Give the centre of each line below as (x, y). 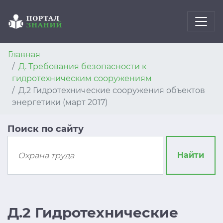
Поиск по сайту (46, 129)
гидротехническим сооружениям (82, 78)
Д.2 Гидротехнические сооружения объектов (112, 90)
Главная (24, 55)
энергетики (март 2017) (60, 102)
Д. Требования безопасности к (82, 66)
